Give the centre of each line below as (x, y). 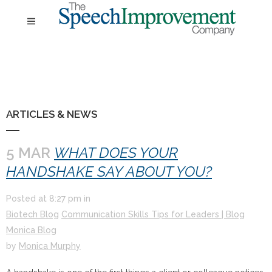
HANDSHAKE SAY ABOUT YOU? (109, 172)
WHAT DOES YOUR (116, 153)
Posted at (28, 199)
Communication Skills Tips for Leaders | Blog (153, 214)
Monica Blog (31, 230)
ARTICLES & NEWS (52, 114)
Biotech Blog (32, 214)
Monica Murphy (50, 246)
